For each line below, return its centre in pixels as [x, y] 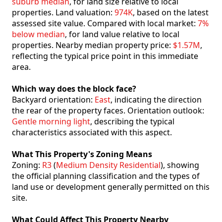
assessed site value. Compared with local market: [105, 24]
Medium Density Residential [108, 165]
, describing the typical [132, 122]
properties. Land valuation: [63, 13]
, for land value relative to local [122, 34]
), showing [180, 165]
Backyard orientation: [53, 100]
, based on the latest [171, 13]
